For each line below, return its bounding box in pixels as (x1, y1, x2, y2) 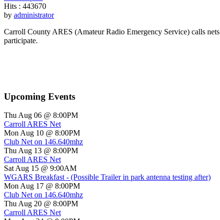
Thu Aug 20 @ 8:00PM (4, 199, 78, 208)
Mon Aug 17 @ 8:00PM (4, 182, 80, 191)
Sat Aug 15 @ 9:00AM (4, 164, 77, 173)
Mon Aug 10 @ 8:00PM (4, 129, 80, 137)
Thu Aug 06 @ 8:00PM (4, 111, 78, 120)
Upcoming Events (4, 91, 75, 102)
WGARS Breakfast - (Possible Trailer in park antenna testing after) (4, 173, 211, 182)
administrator (14, 11, 54, 19)
